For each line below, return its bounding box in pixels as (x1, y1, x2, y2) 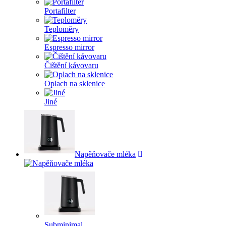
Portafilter (44, 7, 76, 15)
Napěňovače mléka (75, 150, 136, 158)
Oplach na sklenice (44, 79, 105, 88)
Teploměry (44, 25, 79, 33)
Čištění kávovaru (44, 61, 98, 70)
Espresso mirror (44, 43, 94, 51)
